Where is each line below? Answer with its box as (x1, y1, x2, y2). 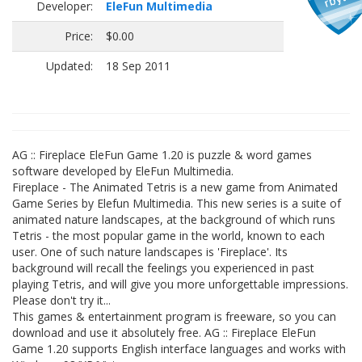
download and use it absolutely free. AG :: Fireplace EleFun (12, 325, 316, 340)
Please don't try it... (12, 293, 111, 308)
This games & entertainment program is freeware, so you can (12, 309, 336, 324)
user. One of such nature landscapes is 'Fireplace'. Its (12, 244, 288, 259)
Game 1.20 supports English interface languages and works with (12, 341, 346, 356)
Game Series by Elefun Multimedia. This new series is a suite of (12, 196, 341, 211)
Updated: (46, 58, 93, 74)
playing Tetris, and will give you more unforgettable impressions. (12, 276, 348, 292)
